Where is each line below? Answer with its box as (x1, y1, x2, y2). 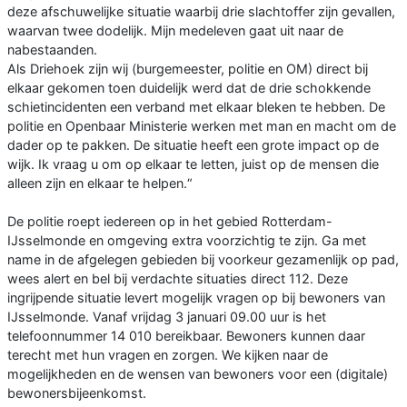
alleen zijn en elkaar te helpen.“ (7, 175, 192, 192)
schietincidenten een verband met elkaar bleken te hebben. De (7, 99, 385, 115)
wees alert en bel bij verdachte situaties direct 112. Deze (7, 271, 348, 287)
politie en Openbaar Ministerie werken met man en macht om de (7, 118, 396, 134)
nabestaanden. (7, 42, 97, 58)
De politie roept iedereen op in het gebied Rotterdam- (7, 213, 333, 230)
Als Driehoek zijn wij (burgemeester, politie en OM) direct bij (7, 61, 368, 77)
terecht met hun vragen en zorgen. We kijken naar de (7, 347, 328, 363)
